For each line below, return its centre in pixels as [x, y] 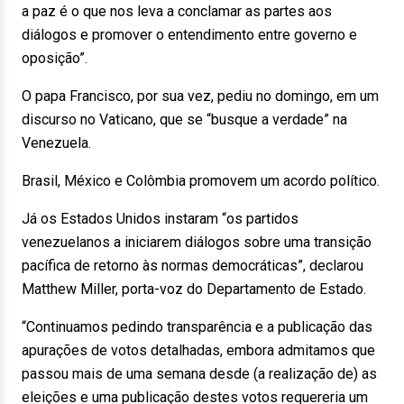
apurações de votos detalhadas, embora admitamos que [198, 350]
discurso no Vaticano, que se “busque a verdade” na [184, 119]
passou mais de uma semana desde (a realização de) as [199, 374]
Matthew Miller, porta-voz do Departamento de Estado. [194, 289]
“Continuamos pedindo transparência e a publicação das [197, 327]
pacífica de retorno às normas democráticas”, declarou [193, 266]
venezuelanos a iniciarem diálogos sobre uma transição [197, 242]
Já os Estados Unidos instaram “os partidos [160, 219]
